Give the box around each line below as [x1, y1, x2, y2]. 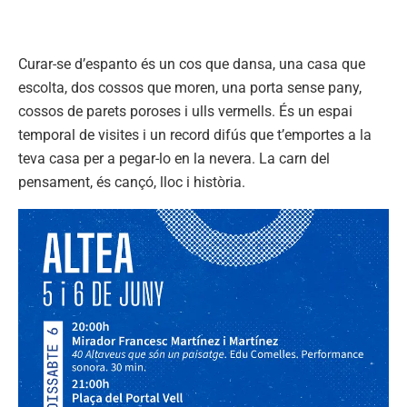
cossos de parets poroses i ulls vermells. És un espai [18, 102, 352, 120]
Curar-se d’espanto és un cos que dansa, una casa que [18, 55, 365, 73]
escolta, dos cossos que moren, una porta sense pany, [18, 78, 362, 96]
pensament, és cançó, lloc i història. [18, 173, 245, 191]
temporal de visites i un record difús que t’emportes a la [18, 125, 372, 144]
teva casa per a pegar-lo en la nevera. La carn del [18, 149, 330, 167]
